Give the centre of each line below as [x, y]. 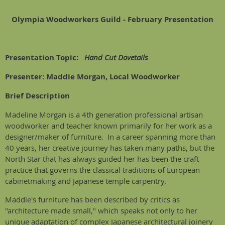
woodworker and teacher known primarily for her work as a [108, 126]
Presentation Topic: [45, 58]
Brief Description [37, 96]
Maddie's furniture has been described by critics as [92, 199]
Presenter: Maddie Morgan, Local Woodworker [92, 77]
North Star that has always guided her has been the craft [102, 159]
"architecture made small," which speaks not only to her [101, 210]
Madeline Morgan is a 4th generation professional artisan [104, 115]
